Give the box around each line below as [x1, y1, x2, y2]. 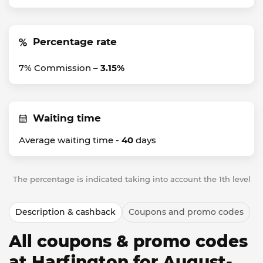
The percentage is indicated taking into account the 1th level [12, 174, 251, 184]
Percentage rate [33, 36, 117, 48]
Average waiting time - [19, 134, 122, 146]
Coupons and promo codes [129, 207, 244, 217]
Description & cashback [15, 207, 116, 217]
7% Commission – [19, 62, 100, 73]
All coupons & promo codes [9, 231, 248, 251]
